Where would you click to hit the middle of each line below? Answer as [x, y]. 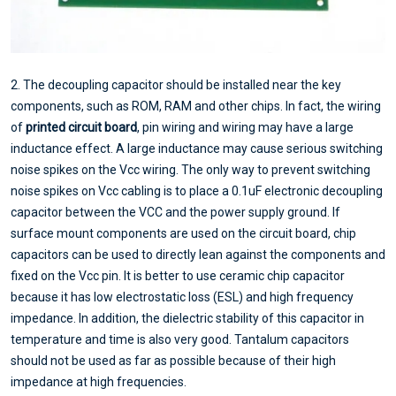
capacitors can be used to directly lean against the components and [198, 255]
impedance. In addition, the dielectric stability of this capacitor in [187, 319]
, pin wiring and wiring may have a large [245, 128]
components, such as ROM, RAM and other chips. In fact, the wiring [196, 107]
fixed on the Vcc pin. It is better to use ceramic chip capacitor [178, 276]
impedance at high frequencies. [99, 382]
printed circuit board [81, 128]
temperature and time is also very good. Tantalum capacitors [180, 340]
